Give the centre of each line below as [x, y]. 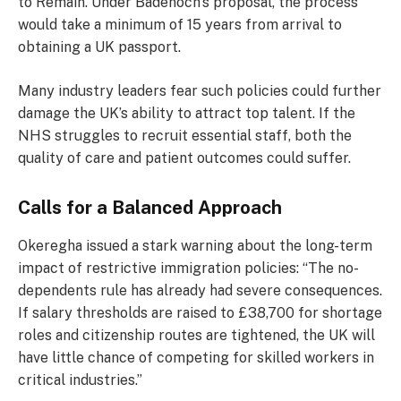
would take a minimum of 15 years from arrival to [180, 24]
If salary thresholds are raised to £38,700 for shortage [200, 313]
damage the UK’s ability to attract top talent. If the [187, 114]
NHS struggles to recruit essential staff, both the [185, 136]
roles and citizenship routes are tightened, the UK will [196, 336]
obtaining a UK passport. [99, 47]
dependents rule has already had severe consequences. [200, 291]
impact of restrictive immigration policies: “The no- [188, 269]
